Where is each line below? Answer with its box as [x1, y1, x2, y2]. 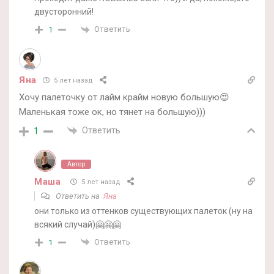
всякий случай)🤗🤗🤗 [34, 219, 121, 229]
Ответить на [54, 191, 103, 201]
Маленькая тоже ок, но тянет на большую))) [19, 106, 206, 117]
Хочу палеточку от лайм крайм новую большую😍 [19, 91, 229, 103]
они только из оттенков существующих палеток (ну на [34, 206, 253, 216]
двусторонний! [34, 7, 94, 17]
